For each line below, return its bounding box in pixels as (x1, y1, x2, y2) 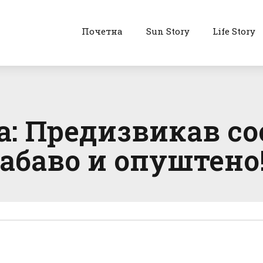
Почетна (81, 25, 123, 37)
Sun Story (146, 25, 190, 37)
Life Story (213, 25, 256, 37)
